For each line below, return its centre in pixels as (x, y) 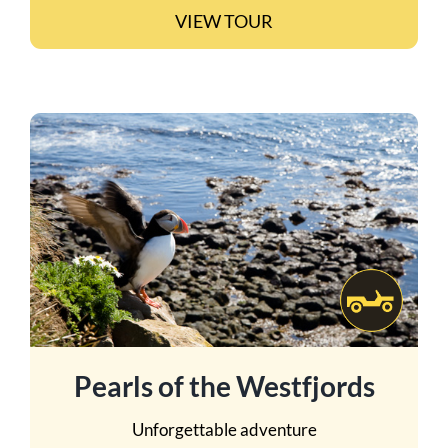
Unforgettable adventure (224, 429)
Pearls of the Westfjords (224, 386)
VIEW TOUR (224, 21)
